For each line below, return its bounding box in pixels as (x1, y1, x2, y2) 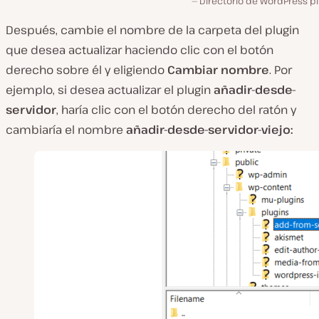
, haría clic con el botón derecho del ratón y (56, 101, 296, 117)
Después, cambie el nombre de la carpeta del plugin (6, 21, 299, 38)
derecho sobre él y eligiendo (6, 61, 167, 78)
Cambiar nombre (167, 61, 269, 78)
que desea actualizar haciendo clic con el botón (6, 41, 273, 58)
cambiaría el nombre (6, 121, 126, 137)
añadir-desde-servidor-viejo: (126, 121, 293, 137)
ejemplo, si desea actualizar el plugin (6, 81, 211, 98)
